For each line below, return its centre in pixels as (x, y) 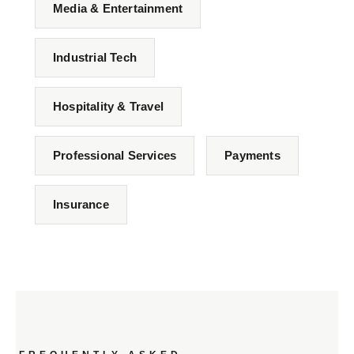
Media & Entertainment (118, 8)
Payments (252, 155)
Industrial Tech (95, 57)
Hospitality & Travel (108, 106)
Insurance (81, 204)
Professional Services (115, 155)
